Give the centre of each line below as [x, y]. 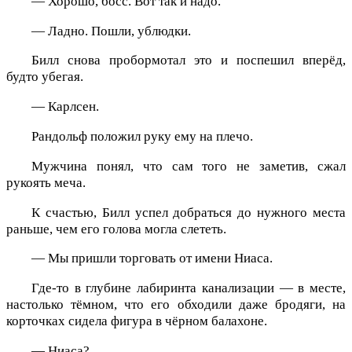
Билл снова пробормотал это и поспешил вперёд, [189, 60]
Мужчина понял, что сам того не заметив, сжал [189, 166]
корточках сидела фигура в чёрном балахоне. [137, 321]
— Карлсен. [65, 107]
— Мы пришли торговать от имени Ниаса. [152, 258]
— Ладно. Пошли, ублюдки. [111, 31]
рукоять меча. [46, 182]
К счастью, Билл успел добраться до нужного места [189, 212]
